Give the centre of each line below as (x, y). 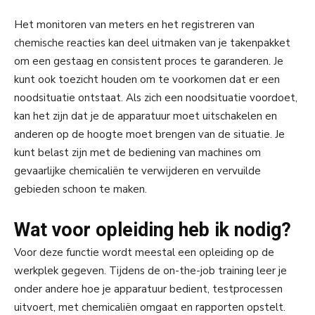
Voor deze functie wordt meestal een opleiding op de (144, 253)
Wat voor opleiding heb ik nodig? (153, 230)
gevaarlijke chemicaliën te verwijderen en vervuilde (137, 171)
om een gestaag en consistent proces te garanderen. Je (149, 62)
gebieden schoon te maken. (81, 189)
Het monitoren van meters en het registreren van (134, 25)
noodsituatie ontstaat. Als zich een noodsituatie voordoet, (156, 98)
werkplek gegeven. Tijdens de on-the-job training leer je (150, 271)
